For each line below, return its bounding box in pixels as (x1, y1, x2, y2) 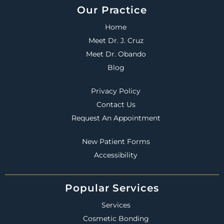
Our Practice (77, 3, 147, 16)
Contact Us (96, 99, 135, 109)
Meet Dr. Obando (85, 49, 146, 58)
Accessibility (94, 150, 137, 159)
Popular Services (65, 181, 159, 194)
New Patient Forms (81, 136, 150, 146)
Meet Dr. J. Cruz (88, 35, 143, 45)
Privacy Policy (91, 86, 140, 95)
